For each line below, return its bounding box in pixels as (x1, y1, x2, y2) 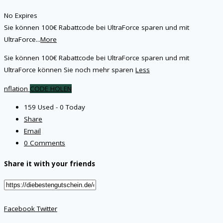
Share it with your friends (4, 159, 95, 169)
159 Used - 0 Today (24, 103, 85, 112)
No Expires (4, 10, 37, 20)
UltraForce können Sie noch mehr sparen (4, 65, 135, 75)
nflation (4, 84, 28, 93)
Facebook (4, 204, 35, 214)
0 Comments (24, 138, 65, 148)
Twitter (35, 204, 57, 214)
